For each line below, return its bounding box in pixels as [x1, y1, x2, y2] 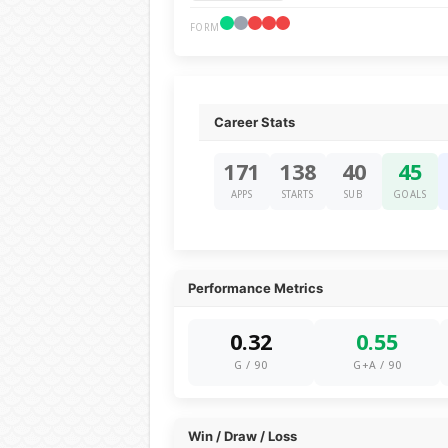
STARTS [281, 189, 314, 200]
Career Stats [213, 114, 295, 130]
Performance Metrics [187, 280, 323, 296]
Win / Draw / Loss [187, 428, 297, 444]
